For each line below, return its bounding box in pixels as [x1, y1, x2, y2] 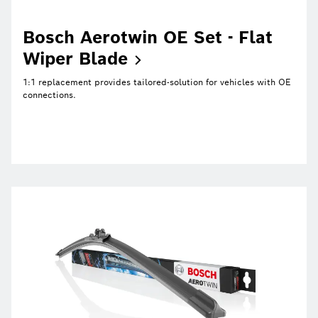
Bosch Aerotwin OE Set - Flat [23, 26, 273, 49]
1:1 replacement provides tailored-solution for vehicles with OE [23, 77, 291, 88]
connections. [23, 89, 76, 101]
